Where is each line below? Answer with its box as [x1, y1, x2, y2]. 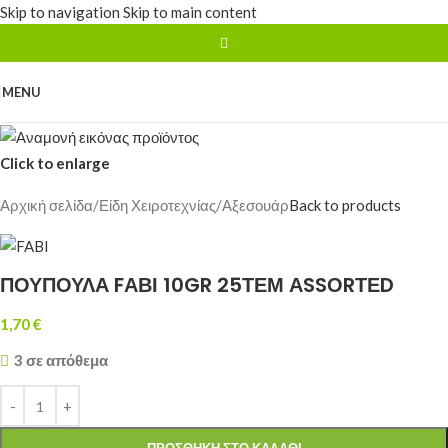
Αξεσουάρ [222, 196, 289, 215]
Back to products [289, 196, 401, 215]
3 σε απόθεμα [13, 351, 108, 370]
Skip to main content [123, 3, 257, 21]
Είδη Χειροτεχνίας [99, 196, 216, 215]
